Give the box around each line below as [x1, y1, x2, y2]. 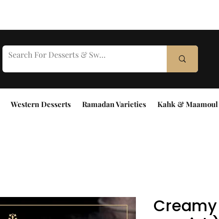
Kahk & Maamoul [157, 99, 218, 109]
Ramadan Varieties [82, 99, 146, 109]
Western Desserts [10, 99, 71, 109]
